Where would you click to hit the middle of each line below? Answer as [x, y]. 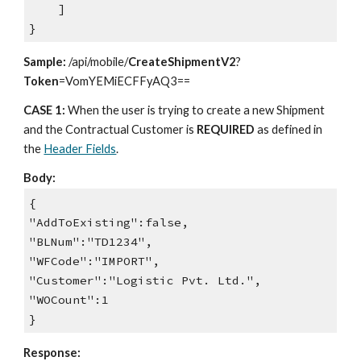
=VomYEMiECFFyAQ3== [125, 81]
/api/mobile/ [98, 62]
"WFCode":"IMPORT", [94, 261]
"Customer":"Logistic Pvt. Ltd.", [145, 280]
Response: [52, 352]
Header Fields [80, 149]
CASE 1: [45, 110]
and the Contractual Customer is [110, 130]
